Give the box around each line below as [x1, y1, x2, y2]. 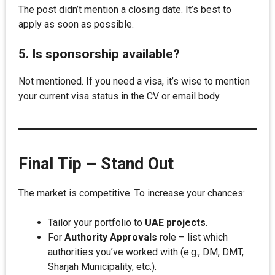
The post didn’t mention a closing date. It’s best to [18, 4, 231, 15]
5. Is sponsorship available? [18, 47, 180, 61]
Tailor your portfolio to [48, 217, 145, 228]
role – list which [157, 231, 228, 243]
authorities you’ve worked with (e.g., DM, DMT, [48, 246, 244, 258]
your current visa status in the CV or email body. [18, 90, 221, 102]
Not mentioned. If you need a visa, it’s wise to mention [18, 76, 250, 87]
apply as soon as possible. [18, 18, 134, 30]
